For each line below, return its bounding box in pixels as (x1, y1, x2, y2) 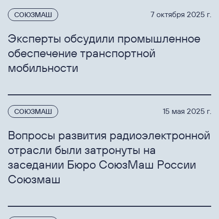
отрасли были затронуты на (8, 142, 156, 157)
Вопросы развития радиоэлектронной (8, 128, 210, 142)
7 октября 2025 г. (151, 9, 211, 19)
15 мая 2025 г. (163, 106, 211, 116)
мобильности (8, 60, 78, 75)
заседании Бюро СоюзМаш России (8, 157, 196, 172)
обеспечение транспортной (8, 45, 155, 60)
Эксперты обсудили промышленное (8, 31, 200, 45)
